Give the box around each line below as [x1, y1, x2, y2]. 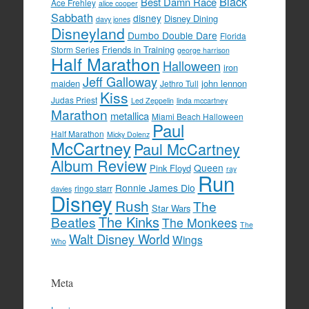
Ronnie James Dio [114, 180, 195, 195]
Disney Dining [163, 11, 218, 25]
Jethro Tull [159, 77, 199, 89]
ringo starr [74, 181, 112, 194]
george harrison [177, 44, 230, 55]
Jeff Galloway [82, 72, 157, 90]
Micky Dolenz [106, 128, 150, 139]
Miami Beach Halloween [151, 110, 243, 122]
